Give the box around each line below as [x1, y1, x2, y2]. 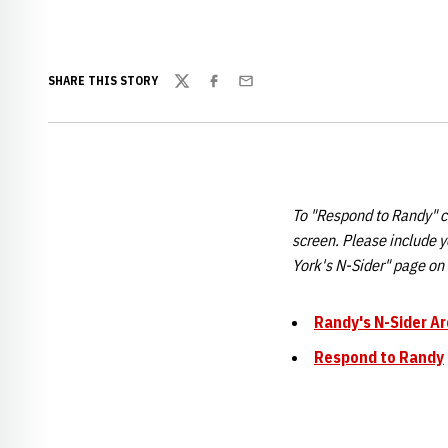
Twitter [173, 81, 221, 102]
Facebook [205, 81, 267, 102]
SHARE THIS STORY [48, 73, 158, 88]
